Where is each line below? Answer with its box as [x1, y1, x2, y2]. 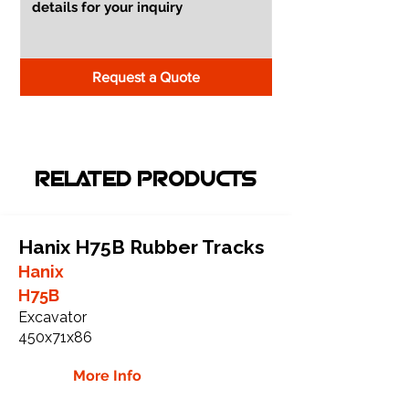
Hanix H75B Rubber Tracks [18, 235, 265, 258]
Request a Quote [92, 68, 200, 85]
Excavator [18, 308, 87, 326]
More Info [73, 366, 142, 384]
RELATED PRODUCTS [35, 170, 257, 191]
